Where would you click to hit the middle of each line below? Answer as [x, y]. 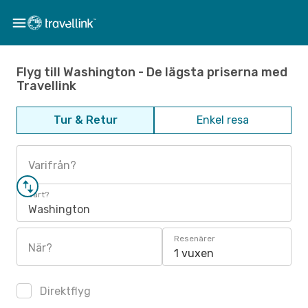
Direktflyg [64, 291]
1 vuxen [194, 253]
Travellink [46, 86]
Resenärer [195, 239]
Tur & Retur [85, 120]
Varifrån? [52, 165]
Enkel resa [223, 120]
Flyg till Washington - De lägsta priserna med [152, 72]
